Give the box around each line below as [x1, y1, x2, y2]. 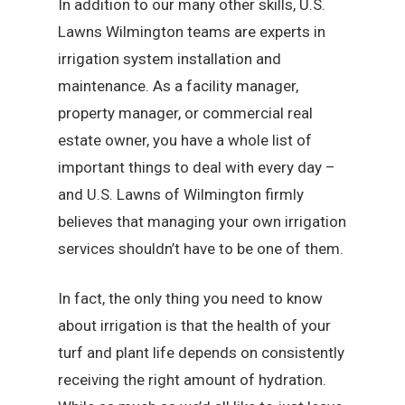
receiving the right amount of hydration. [58, 371, 327, 390]
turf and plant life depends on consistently [58, 344, 345, 363]
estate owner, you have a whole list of [58, 130, 313, 149]
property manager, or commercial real [58, 103, 314, 122]
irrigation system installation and [58, 49, 282, 68]
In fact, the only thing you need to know [58, 289, 324, 308]
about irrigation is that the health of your [58, 316, 332, 335]
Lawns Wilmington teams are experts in [58, 22, 326, 41]
